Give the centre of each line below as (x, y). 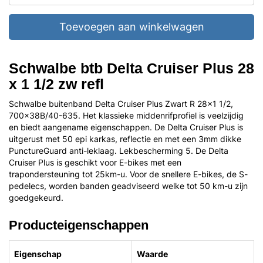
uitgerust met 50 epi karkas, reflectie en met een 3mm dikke (125, 139)
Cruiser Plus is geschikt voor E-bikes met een (95, 162)
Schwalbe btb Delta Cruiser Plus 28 (131, 68)
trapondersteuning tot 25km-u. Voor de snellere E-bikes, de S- (128, 174)
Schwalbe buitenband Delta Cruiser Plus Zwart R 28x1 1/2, (121, 104)
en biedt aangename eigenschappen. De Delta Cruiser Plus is (126, 127)
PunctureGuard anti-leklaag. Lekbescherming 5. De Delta (119, 151)
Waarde (152, 254)
